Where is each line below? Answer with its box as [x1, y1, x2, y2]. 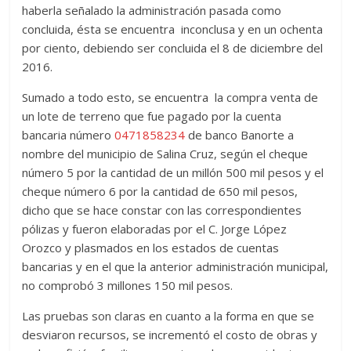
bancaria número [22, 126, 115, 143]
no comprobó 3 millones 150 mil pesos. [22, 277, 233, 293]
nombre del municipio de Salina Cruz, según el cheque [22, 145, 309, 161]
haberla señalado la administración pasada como [22, 2, 282, 18]
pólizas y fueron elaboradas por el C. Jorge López [22, 220, 288, 237]
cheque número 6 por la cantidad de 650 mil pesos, [22, 183, 299, 199]
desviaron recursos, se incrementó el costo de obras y [22, 326, 318, 342]
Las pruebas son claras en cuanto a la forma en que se [22, 307, 315, 324]
